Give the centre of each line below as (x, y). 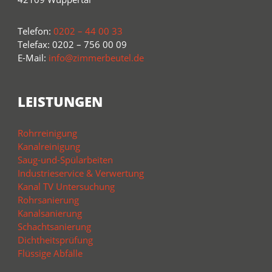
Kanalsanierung (49, 213)
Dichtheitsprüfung (55, 240)
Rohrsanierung (48, 199)
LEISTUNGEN (60, 101)
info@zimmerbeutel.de (96, 57)
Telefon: (35, 31)
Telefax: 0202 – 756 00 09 (72, 44)
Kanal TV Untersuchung (66, 186)
